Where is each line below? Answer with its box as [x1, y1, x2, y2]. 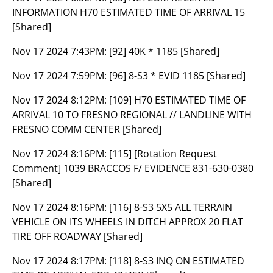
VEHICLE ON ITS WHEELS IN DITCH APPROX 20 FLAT [12, 215, 243, 229]
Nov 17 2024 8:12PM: [12, 93, 109, 107]
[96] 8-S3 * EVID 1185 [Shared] [109, 69, 246, 82]
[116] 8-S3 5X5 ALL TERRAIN [109, 200, 232, 214]
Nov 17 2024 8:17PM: [12, 254, 109, 268]
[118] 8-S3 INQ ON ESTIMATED [109, 254, 244, 268]
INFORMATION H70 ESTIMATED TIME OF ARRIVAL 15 [12, 5, 245, 19]
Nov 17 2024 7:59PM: [12, 69, 109, 82]
